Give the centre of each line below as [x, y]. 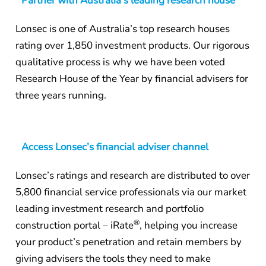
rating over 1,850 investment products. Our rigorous [132, 45]
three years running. [61, 95]
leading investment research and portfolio [109, 209]
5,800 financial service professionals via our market [131, 192]
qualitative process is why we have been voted [120, 62]
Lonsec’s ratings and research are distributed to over [132, 176]
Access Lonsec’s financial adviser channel [115, 147]
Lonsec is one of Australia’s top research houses [122, 28]
